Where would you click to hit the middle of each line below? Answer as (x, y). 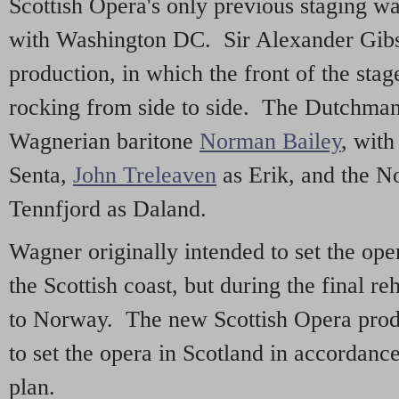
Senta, (41, 175)
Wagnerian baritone (104, 142)
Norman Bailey (270, 142)
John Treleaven (145, 175)
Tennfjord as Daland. (108, 209)
